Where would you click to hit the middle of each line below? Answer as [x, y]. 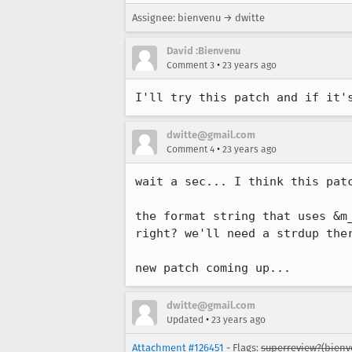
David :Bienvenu [203, 51]
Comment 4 [191, 149]
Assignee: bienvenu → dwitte [198, 18]
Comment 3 [191, 65]
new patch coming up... [213, 268]
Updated [185, 320]
